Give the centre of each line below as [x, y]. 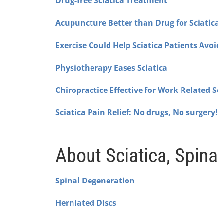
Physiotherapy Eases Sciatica [111, 67]
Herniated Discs [86, 203]
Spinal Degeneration [95, 180]
